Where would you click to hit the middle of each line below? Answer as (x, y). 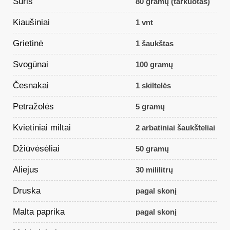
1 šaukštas (154, 44)
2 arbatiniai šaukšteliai (175, 128)
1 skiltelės (153, 86)
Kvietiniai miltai (42, 127)
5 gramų (150, 107)
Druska (27, 190)
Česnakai (31, 85)
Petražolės (33, 106)
